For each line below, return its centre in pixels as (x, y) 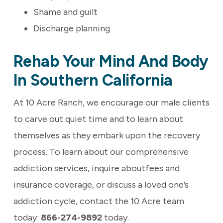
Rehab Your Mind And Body (111, 61)
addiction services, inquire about (79, 168)
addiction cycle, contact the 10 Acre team (99, 201)
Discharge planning (71, 29)
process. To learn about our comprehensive (101, 152)
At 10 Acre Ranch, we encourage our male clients (111, 103)
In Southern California (93, 80)
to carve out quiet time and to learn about (98, 119)
